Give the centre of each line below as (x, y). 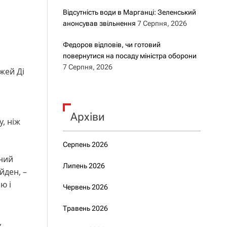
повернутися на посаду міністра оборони (129, 56)
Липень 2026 (84, 166)
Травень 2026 (85, 208)
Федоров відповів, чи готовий (111, 45)
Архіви (87, 117)
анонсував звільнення (99, 23)
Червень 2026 (85, 187)
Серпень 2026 (85, 144)
